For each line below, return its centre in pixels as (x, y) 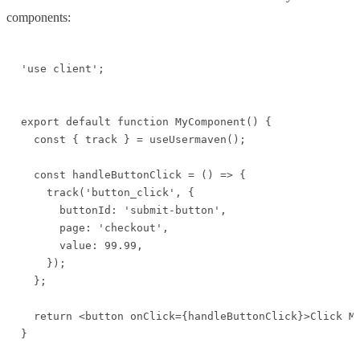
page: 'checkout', (95, 227)
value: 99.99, (82, 245)
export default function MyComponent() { (146, 121)
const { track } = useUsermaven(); (133, 139)
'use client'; (63, 68)
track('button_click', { (108, 192)
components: (39, 17)
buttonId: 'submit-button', (124, 210)
